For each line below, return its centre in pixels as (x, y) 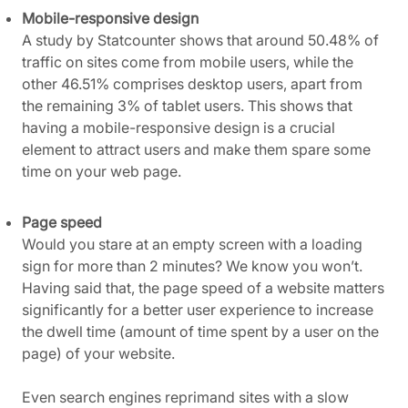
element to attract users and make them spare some (196, 150)
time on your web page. (102, 172)
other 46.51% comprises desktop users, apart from (192, 84)
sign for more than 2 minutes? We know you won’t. (192, 266)
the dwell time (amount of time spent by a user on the (200, 332)
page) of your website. (100, 354)
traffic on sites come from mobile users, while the (188, 62)
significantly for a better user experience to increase (198, 310)
